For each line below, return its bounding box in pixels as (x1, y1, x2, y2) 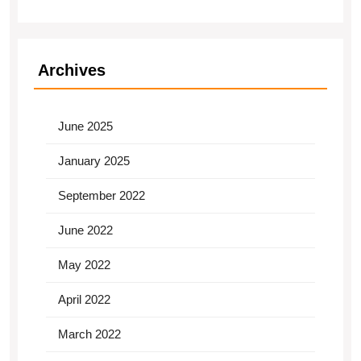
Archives (38, 61, 106, 79)
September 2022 (58, 189, 145, 202)
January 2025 (58, 154, 130, 168)
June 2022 (58, 223, 113, 237)
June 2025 (58, 119, 113, 133)
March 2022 (58, 327, 121, 341)
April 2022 (58, 293, 110, 306)
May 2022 (58, 258, 110, 272)
